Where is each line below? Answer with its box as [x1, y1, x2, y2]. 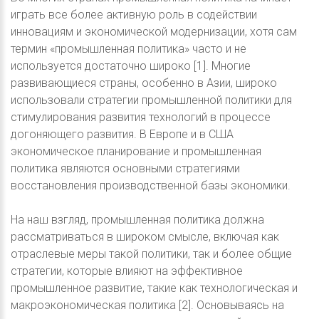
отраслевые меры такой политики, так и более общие [11, 247, 292, 261]
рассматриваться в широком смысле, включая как [11, 230, 279, 244]
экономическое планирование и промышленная [11, 145, 261, 159]
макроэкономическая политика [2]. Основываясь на [11, 298, 284, 313]
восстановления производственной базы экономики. [11, 179, 291, 193]
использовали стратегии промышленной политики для [11, 93, 292, 108]
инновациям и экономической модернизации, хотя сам [11, 25, 297, 39]
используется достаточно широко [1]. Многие [11, 59, 251, 73]
